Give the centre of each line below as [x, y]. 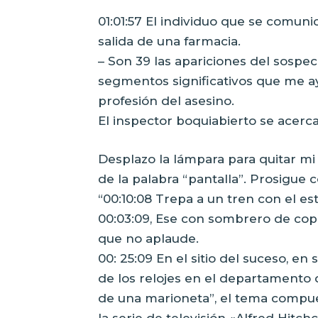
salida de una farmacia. [169, 41]
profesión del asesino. [166, 100]
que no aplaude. [148, 238]
